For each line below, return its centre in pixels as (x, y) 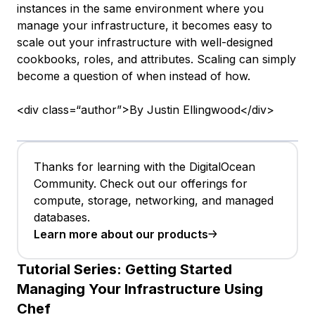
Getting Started (179, 269)
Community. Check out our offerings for (141, 183)
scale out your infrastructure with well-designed (145, 42)
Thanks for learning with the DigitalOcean (144, 166)
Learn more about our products (121, 234)
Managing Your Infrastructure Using (140, 289)
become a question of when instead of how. (134, 76)
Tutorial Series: (69, 269)
